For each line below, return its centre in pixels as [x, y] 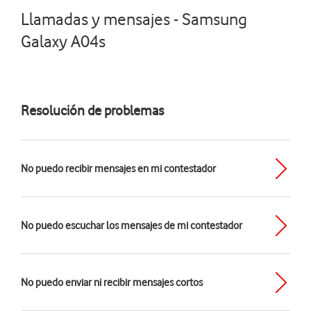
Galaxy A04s [63, 41]
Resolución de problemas [92, 110]
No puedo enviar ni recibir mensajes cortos [112, 283]
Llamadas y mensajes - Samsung [134, 19]
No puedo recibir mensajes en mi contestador [118, 169]
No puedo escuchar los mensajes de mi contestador [132, 226]
